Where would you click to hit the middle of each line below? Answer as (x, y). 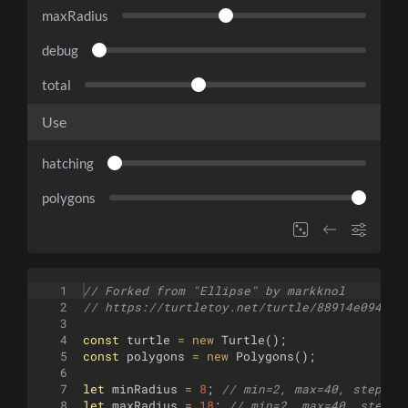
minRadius (145, 389)
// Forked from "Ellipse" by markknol (214, 291)
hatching (68, 163)
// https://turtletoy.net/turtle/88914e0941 (236, 307)
